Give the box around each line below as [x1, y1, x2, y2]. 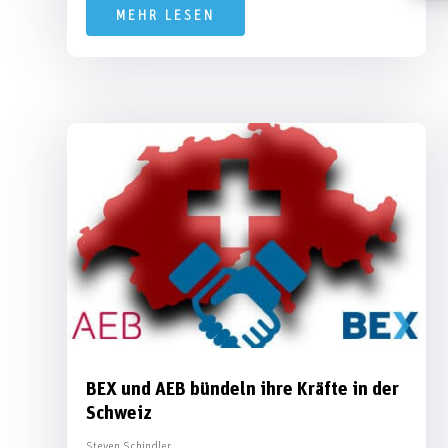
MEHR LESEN [116, 8, 216, 23]
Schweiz [86, 403, 153, 423]
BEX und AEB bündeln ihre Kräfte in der [86, 379, 400, 399]
